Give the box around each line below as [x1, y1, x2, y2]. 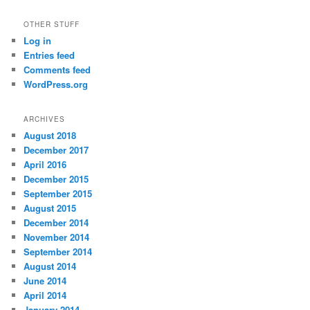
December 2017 [24, 143, 89, 156]
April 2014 [24, 288, 67, 302]
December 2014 [24, 215, 89, 229]
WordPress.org [24, 77, 89, 91]
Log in [24, 34, 52, 48]
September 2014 [24, 244, 93, 258]
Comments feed [24, 63, 91, 77]
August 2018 [24, 128, 77, 142]
